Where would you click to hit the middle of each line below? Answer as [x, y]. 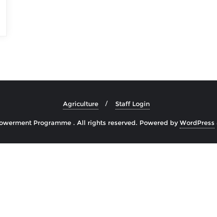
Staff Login [132, 104]
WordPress [197, 123]
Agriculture [80, 104]
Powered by [160, 123]
